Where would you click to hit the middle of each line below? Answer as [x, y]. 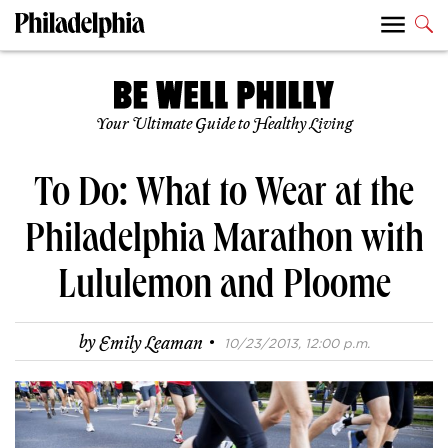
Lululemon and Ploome [224, 289]
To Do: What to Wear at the [224, 197]
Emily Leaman [150, 343]
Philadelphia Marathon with [224, 243]
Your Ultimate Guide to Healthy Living [224, 125]
